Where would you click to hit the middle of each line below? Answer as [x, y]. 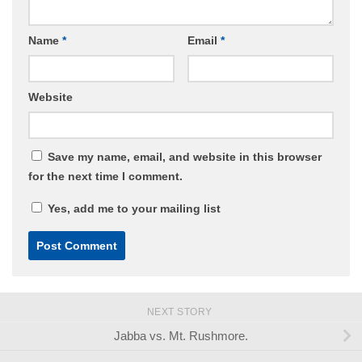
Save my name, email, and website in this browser [185, 157]
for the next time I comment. [105, 177]
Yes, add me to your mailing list [133, 209]
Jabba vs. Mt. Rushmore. [181, 336]
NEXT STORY [181, 312]
